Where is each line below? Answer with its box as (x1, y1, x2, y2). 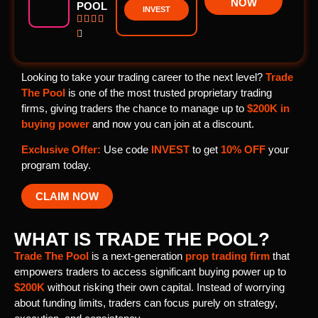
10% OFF (221, 143, 265, 156)
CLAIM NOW (35, 190, 99, 202)
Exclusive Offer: (21, 143, 101, 156)
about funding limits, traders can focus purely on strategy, (14, 296, 278, 309)
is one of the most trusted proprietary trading (65, 87, 272, 99)
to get (190, 143, 221, 156)
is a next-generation (89, 249, 185, 262)
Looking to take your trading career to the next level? (21, 71, 265, 83)
